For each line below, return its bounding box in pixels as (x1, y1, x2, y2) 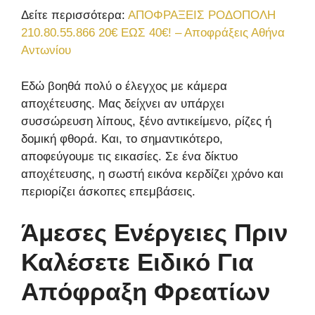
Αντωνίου (21, 44, 71, 58)
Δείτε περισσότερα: (21, 8, 128, 22)
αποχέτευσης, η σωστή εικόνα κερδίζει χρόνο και (21, 167, 283, 181)
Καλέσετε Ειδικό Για (21, 248, 254, 276)
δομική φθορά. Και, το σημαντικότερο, (21, 131, 223, 146)
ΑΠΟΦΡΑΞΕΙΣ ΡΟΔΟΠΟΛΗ (128, 8, 276, 22)
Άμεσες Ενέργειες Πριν (21, 219, 288, 247)
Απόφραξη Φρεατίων (21, 278, 270, 306)
